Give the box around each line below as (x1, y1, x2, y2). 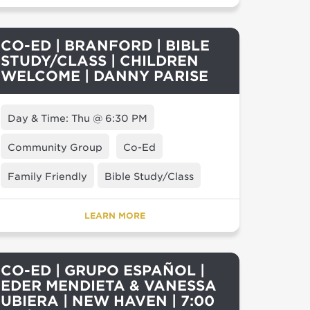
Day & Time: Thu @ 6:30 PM (8, 113, 147, 124)
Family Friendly (8, 171, 87, 182)
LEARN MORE (84, 210, 145, 221)
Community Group (8, 142, 102, 153)
